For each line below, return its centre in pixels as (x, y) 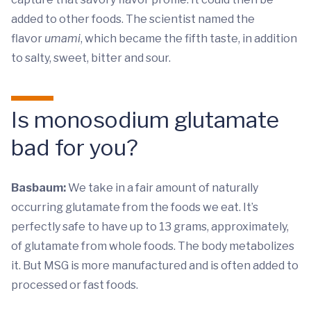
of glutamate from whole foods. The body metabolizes (153, 246)
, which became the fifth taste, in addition (189, 39)
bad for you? (75, 148)
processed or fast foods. (76, 285)
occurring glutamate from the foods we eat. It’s (135, 208)
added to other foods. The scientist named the (133, 19)
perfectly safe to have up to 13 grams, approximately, (150, 227)
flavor (28, 39)
